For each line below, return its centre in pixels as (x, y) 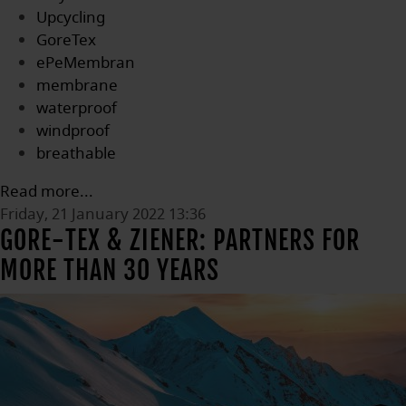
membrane (77, 86)
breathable (76, 154)
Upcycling (71, 18)
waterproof (77, 108)
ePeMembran (86, 63)
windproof (73, 131)
